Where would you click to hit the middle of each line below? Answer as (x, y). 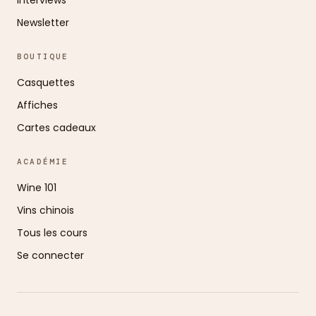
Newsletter (43, 22)
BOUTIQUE (43, 56)
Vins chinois (45, 210)
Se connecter (50, 255)
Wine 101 (37, 187)
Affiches (37, 105)
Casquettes (46, 82)
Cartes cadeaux (56, 127)
